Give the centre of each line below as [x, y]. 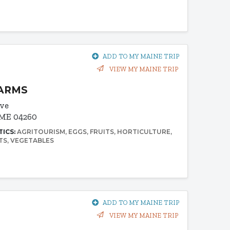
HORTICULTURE [144, 132]
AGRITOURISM [41, 132]
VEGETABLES [32, 141]
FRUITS [102, 132]
